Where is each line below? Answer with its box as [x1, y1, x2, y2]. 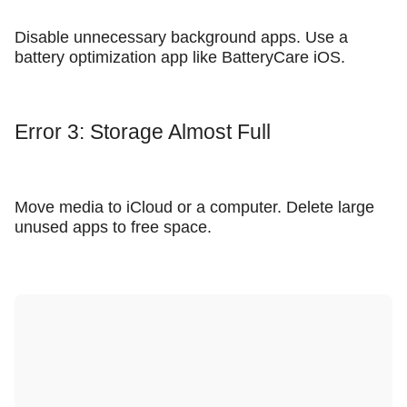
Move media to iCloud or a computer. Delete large [15, 197, 374, 216]
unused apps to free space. [15, 217, 212, 236]
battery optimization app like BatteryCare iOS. [15, 48, 345, 67]
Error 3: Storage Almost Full [15, 120, 271, 144]
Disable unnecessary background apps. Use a [15, 28, 348, 47]
